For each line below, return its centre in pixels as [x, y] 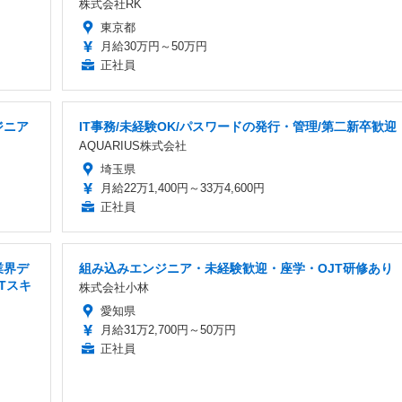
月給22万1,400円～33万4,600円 [182, 188]
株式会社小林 [114, 287]
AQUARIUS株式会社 [132, 145]
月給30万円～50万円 [153, 46]
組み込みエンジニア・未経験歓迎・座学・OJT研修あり [236, 268]
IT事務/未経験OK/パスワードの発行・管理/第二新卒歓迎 [237, 126]
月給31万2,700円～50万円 [168, 329]
